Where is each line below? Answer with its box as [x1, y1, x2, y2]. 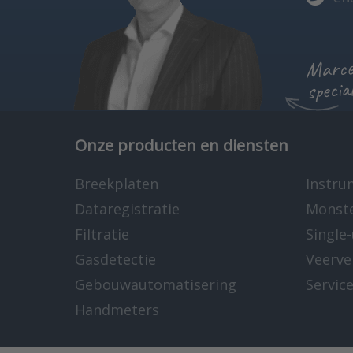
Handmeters [75, 300, 159, 319]
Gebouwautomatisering [75, 275, 236, 294]
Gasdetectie [75, 250, 156, 269]
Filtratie [75, 225, 129, 243]
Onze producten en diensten [75, 135, 288, 156]
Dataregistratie [75, 199, 180, 218]
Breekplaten [75, 174, 158, 193]
